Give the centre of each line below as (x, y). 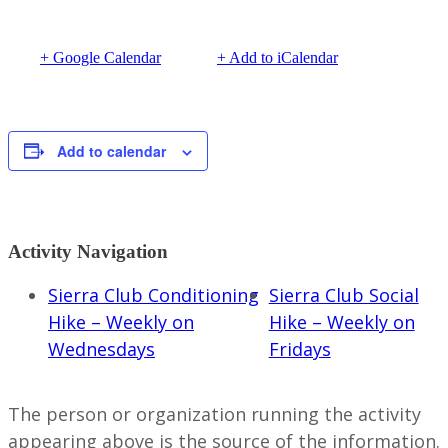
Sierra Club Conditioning (153, 295)
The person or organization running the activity (214, 414)
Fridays (299, 349)
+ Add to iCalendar (277, 57)
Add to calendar (111, 150)
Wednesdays (101, 349)
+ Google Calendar (100, 57)
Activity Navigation (88, 252)
